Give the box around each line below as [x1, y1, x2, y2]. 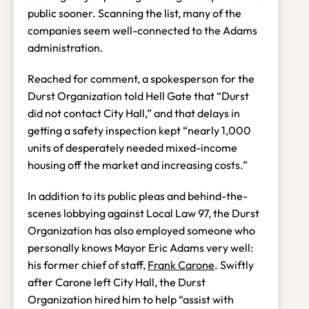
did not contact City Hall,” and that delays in [28, 106, 240, 120]
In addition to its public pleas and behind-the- [28, 188, 248, 203]
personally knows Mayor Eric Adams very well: [28, 240, 253, 255]
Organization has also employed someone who [28, 223, 255, 237]
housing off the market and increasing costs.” [28, 157, 248, 172]
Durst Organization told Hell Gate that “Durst [28, 88, 249, 103]
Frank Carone [148, 257, 215, 272]
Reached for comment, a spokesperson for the [28, 71, 255, 86]
